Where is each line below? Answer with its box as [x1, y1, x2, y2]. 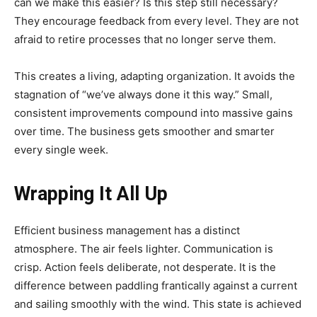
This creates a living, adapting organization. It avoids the [14, 69, 295, 83]
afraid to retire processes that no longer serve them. [14, 32, 279, 46]
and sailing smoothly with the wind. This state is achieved [14, 296, 301, 311]
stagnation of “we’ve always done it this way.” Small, [14, 87, 272, 101]
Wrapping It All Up [14, 182, 168, 205]
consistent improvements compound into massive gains [14, 105, 293, 120]
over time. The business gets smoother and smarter [14, 124, 275, 138]
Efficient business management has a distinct [14, 223, 240, 237]
